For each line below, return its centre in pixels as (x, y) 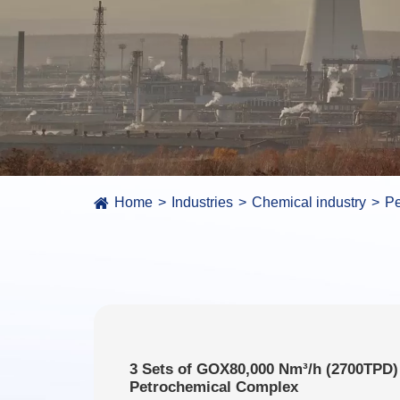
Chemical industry (309, 202)
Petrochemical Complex (214, 387)
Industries (203, 202)
